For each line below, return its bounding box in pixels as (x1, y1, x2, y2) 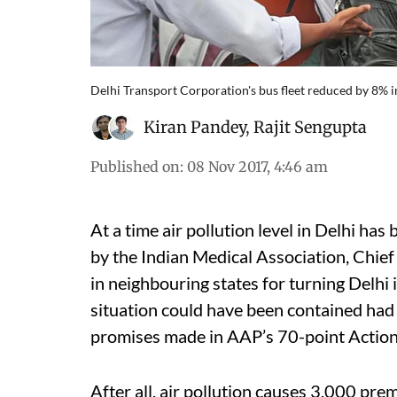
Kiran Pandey (144, 116, 245, 137)
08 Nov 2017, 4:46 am (187, 157, 328, 175)
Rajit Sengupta (253, 116, 367, 137)
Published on (90, 157, 180, 175)
